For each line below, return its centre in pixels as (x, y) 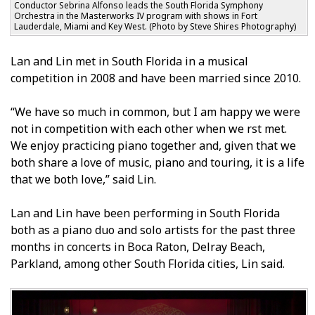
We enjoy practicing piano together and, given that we (153, 146)
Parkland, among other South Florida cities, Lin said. (148, 264)
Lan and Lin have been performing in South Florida (145, 213)
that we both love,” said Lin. (83, 180)
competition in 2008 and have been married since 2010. (156, 78)
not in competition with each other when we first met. (149, 129)
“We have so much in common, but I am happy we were (155, 112)
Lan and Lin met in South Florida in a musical (129, 62)
